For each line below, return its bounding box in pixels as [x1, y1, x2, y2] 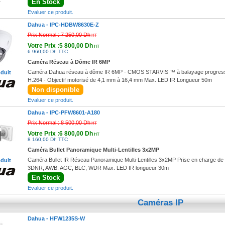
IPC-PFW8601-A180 [49, 109, 100, 116]
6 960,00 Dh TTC [27, 49, 68, 54]
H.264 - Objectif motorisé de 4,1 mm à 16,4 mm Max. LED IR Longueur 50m [27, 77, 212, 83]
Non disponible [31, 86, 79, 93]
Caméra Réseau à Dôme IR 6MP [27, 59, 110, 65]
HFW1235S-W [49, 215, 85, 221]
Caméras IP [138, 198, 183, 207]
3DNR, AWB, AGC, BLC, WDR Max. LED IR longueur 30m [27, 165, 169, 171]
